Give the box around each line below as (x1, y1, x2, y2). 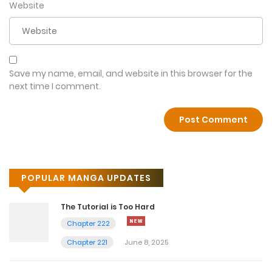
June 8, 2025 (124, 237, 168, 248)
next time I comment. (9, 80, 101, 93)
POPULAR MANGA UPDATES (21, 172, 151, 185)
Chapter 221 (67, 237, 107, 248)
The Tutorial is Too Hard (61, 202, 155, 212)
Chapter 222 (67, 219, 110, 229)
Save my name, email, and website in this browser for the (9, 67, 253, 80)
